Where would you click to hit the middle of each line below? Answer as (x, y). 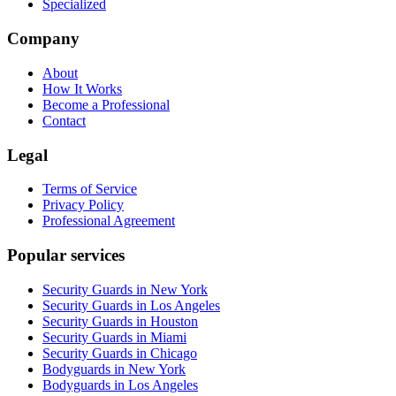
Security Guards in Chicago (120, 353)
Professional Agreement (109, 221)
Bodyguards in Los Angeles (120, 385)
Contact (64, 120)
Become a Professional (106, 104)
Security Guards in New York (125, 289)
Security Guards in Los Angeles (131, 305)
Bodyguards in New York (114, 369)
